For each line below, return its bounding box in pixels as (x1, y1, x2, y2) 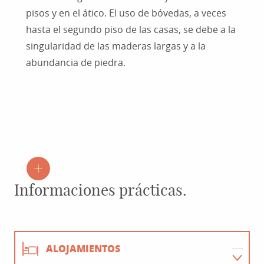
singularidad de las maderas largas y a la (26, 39, 206, 53)
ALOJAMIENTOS (46, 242, 120, 256)
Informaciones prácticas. (14, 183, 187, 199)
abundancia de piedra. (26, 56, 126, 70)
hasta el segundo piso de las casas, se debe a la (26, 23, 236, 37)
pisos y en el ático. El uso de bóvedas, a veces (26, 6, 226, 20)
